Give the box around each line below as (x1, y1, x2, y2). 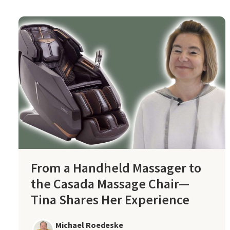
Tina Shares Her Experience (31, 190, 189, 208)
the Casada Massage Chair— (31, 175, 189, 192)
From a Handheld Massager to (31, 159, 201, 176)
